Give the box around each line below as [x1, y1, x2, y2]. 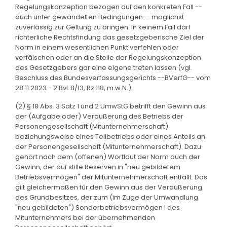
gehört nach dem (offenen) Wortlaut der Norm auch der [15, 152, 200, 162]
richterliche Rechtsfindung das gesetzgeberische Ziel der [15, 32, 204, 42]
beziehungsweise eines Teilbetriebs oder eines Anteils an [15, 131, 205, 141]
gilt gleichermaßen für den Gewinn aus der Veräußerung [15, 182, 202, 192]
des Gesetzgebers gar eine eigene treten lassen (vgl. [15, 62, 192, 72]
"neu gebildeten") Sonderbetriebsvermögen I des [15, 202, 180, 212]
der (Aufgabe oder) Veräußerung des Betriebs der [15, 111, 183, 121]
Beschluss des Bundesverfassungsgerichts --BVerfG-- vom [15, 72, 211, 83]
